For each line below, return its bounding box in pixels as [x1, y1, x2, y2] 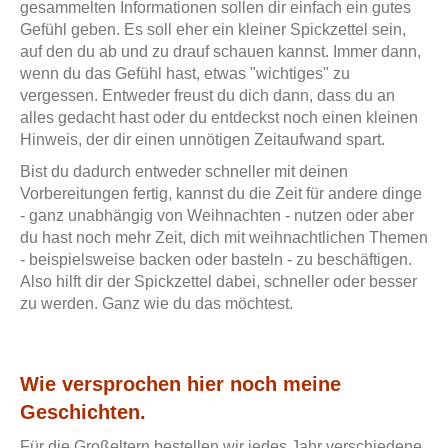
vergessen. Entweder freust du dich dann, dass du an [20, 87, 395, 105]
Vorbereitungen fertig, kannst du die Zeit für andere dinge [20, 185, 422, 203]
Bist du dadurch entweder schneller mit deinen [20, 163, 348, 181]
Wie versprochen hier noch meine [20, 373, 341, 396]
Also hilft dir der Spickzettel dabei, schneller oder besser [20, 273, 417, 291]
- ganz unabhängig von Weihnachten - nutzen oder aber [20, 207, 414, 225]
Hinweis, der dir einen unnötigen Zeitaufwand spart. [20, 131, 385, 149]
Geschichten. [20, 401, 146, 424]
